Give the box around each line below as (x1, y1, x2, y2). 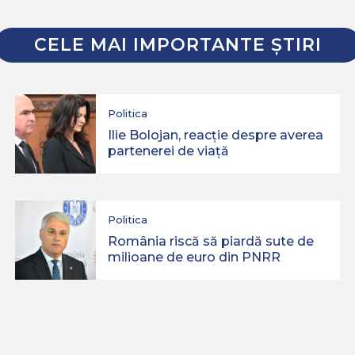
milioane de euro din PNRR (108, 250, 281, 265)
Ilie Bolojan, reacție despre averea (108, 128, 324, 143)
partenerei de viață (108, 143, 230, 158)
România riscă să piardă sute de (108, 234, 315, 249)
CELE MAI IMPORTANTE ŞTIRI (33, 34, 322, 55)
